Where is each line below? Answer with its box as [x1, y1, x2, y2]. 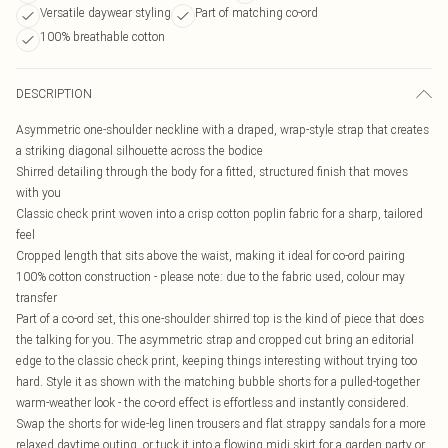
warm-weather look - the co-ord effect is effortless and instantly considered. [16, 395, 409, 410]
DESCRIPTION [16, 86, 92, 101]
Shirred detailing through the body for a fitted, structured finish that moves [16, 164, 408, 179]
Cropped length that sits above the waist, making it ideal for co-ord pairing [16, 248, 405, 263]
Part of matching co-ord [195, 5, 318, 20]
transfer [16, 290, 57, 305]
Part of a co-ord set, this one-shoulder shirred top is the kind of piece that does [16, 311, 424, 326]
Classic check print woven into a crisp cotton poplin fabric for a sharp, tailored [16, 206, 423, 221]
